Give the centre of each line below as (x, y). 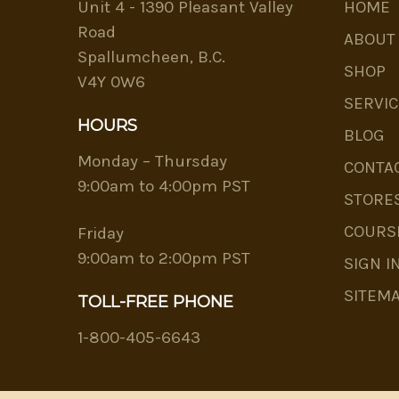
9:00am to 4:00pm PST (164, 186)
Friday (101, 233)
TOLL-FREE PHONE (155, 301)
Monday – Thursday (152, 161)
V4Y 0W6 (111, 81)
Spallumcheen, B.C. (151, 57)
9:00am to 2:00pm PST (164, 258)
